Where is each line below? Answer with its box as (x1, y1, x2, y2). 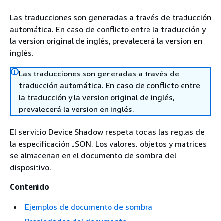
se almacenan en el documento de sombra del (10, 150, 176, 160)
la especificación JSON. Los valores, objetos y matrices (10, 139, 207, 148)
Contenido (10, 182, 49, 192)
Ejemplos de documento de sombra (25, 202, 152, 212)
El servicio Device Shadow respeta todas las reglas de (10, 127, 205, 137)
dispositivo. (10, 162, 51, 172)
